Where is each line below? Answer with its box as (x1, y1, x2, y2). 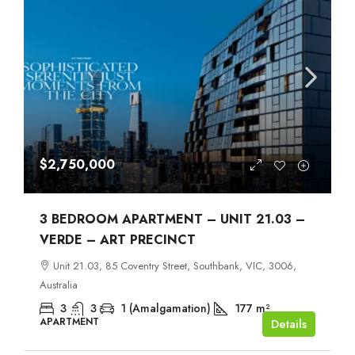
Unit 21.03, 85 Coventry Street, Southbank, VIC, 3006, (53, 258, 296, 273)
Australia (40, 277, 78, 292)
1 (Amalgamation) (120, 300, 211, 316)
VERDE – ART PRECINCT (40, 230, 196, 249)
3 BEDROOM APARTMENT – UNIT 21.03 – (40, 209, 305, 228)
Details (271, 315, 307, 333)
